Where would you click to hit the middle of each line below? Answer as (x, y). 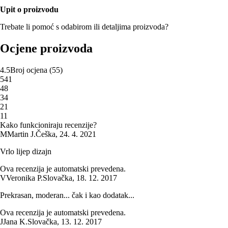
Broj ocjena (29, 70)
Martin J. (21, 134)
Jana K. (15, 221)
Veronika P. (24, 178)
